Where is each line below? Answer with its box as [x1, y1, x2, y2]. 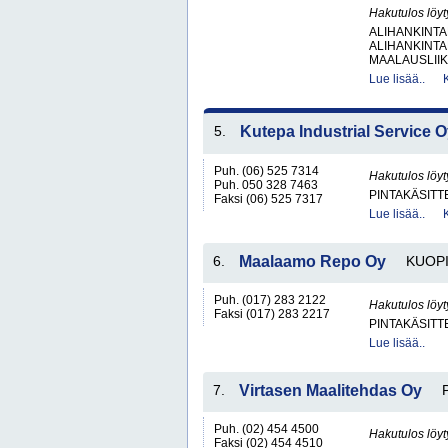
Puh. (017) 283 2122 [214, 293, 326, 307]
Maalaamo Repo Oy [239, 253, 386, 270]
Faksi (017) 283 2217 [214, 307, 330, 321]
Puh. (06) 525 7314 [214, 164, 319, 178]
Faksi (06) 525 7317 [214, 192, 323, 206]
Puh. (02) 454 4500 [214, 422, 319, 436]
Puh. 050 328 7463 [214, 178, 318, 192]
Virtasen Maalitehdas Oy [239, 382, 422, 399]
